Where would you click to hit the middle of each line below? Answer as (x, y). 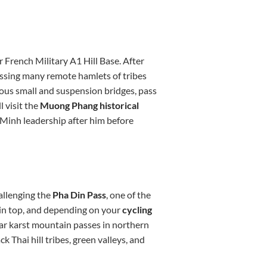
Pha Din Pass (79, 195)
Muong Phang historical (89, 105)
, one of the (128, 195)
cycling (137, 210)
